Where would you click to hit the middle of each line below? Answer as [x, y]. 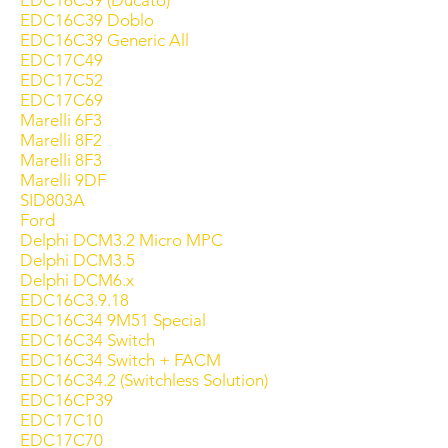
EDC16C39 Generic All [104, 40]
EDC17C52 [61, 80]
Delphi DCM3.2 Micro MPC [121, 240]
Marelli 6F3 [61, 120]
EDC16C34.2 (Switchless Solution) [144, 380]
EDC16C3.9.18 [74, 300]
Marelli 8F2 [61, 140]
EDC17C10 [61, 420]
